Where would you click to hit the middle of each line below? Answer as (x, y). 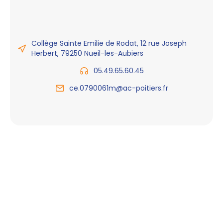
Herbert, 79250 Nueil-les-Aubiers (87, 53)
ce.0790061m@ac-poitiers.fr (118, 88)
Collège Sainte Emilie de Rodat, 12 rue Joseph (109, 43)
